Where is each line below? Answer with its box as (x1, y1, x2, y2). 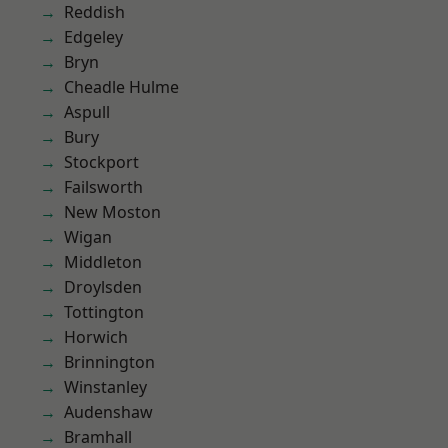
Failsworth (64, 176, 143, 198)
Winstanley (64, 376, 147, 398)
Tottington (64, 301, 144, 323)
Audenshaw (64, 401, 153, 423)
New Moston (64, 201, 161, 223)
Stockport (64, 151, 139, 173)
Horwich (64, 326, 128, 348)
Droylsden (64, 276, 142, 298)
